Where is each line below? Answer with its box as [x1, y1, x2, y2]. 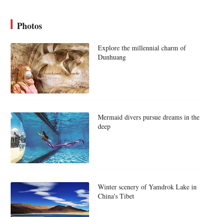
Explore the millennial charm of [97, 43, 186, 52]
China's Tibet [97, 191, 134, 201]
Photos [17, 19, 43, 32]
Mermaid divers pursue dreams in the [97, 112, 200, 122]
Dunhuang [97, 52, 126, 62]
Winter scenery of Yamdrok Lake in [97, 182, 197, 191]
